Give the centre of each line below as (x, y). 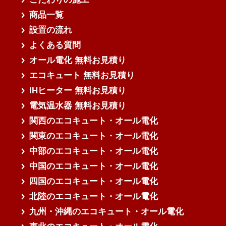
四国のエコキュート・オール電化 (94, 182)
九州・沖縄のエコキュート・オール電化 (107, 212)
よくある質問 (55, 45)
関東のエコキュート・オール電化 (94, 136)
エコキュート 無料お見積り (82, 76)
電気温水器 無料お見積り (78, 106)
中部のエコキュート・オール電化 (94, 151)
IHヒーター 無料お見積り (78, 91)
